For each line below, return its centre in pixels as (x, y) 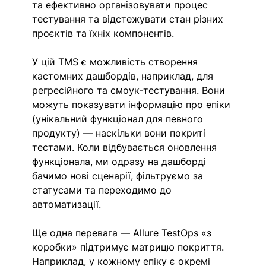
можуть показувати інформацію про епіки (133, 105)
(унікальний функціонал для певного (119, 119)
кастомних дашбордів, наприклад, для (124, 76)
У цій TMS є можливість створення (117, 62)
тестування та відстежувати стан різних (129, 19)
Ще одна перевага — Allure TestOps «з (123, 233)
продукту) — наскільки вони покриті (121, 133)
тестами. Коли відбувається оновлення (126, 148)
